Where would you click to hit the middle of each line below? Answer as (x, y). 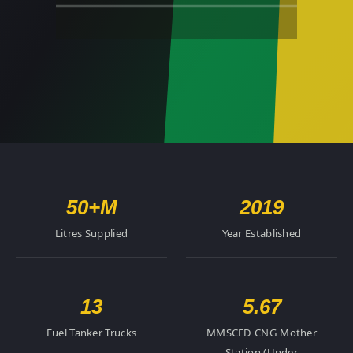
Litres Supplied (91, 233)
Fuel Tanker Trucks (91, 333)
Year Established (262, 233)
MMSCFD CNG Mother (262, 333)
